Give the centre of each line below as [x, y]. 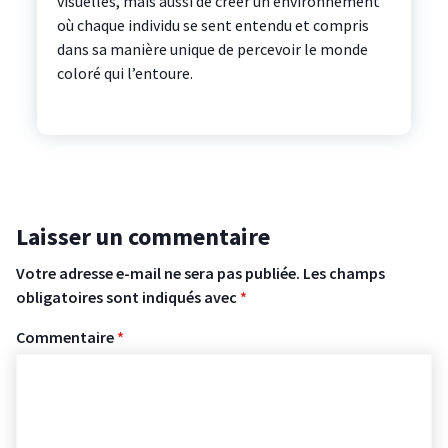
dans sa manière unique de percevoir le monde [212, 49]
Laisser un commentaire [143, 237]
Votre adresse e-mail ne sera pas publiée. [158, 273]
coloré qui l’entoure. [124, 73]
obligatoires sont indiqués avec [128, 297]
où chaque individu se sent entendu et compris [212, 25]
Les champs [344, 273]
